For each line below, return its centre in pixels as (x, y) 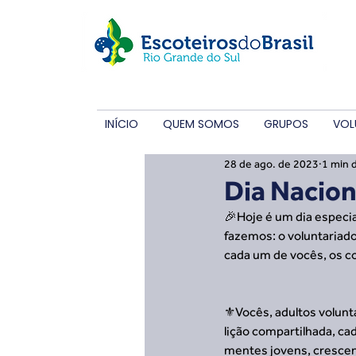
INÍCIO (122, 124)
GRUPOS (286, 124)
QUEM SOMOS (201, 124)
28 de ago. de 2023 (271, 163)
